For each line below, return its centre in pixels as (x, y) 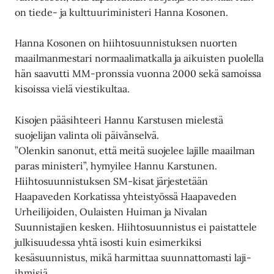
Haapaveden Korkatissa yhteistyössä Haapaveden (126, 196)
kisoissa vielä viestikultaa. (72, 89)
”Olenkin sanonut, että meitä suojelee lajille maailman (135, 150)
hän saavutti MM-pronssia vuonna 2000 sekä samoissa (138, 74)
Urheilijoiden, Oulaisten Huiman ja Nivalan (111, 211)
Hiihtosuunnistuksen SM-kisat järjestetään (112, 181)
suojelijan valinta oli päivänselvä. (87, 135)
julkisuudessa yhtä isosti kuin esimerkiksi (109, 242)
